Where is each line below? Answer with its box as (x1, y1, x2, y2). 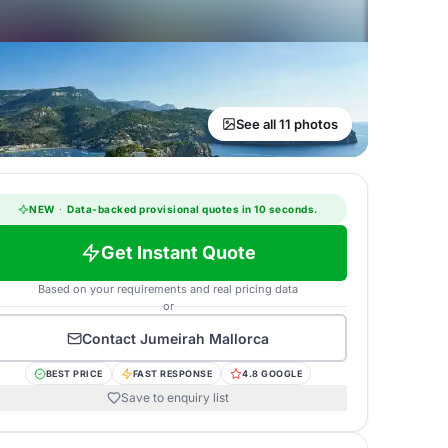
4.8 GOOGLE (242, 368, 303, 379)
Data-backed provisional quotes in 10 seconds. (64, 203, 318, 215)
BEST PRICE (45, 368, 103, 379)
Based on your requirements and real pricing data (38, 282, 298, 296)
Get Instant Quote (100, 242, 256, 263)
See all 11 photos (236, 116, 338, 132)
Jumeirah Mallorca (140, 329, 269, 347)
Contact (82, 329, 140, 347)
